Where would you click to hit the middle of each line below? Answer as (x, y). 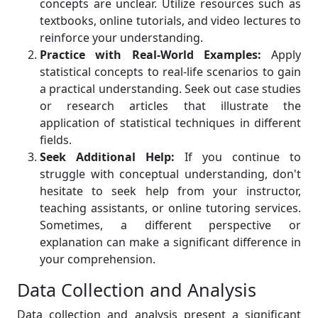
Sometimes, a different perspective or (170, 225)
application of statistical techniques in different (170, 123)
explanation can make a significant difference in (170, 242)
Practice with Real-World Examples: (150, 55)
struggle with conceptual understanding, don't (170, 174)
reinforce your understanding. (121, 38)
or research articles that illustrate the (170, 106)
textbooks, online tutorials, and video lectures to (170, 21)
